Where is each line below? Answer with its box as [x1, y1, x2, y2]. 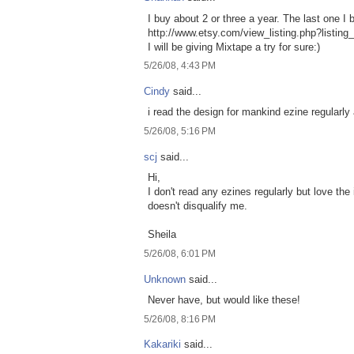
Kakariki [144, 338, 181, 351]
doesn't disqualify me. [148, 200, 247, 213]
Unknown [144, 273, 186, 285]
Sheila [148, 228, 176, 241]
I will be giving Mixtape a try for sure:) [148, 40, 320, 53]
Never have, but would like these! [148, 294, 300, 307]
